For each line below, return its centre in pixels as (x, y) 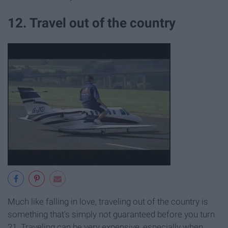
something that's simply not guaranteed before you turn (111, 214)
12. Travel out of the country (92, 23)
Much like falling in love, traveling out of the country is (108, 201)
